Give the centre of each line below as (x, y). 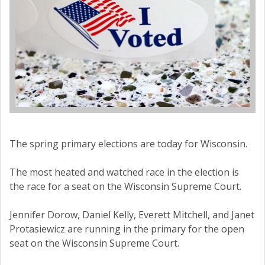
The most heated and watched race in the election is (124, 172)
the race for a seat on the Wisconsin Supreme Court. (125, 187)
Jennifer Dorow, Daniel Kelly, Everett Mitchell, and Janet (132, 215)
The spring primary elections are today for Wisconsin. (128, 144)
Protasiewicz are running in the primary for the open (127, 229)
